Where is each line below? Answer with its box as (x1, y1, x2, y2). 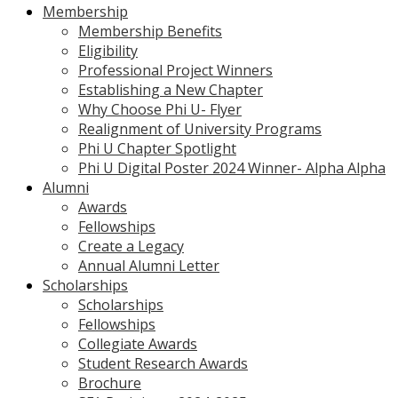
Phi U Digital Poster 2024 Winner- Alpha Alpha (78, 158, 386, 178)
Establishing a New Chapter (78, 80, 263, 99)
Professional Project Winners (78, 60, 273, 80)
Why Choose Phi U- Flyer (78, 99, 242, 119)
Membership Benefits (78, 21, 222, 41)
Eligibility (78, 41, 138, 60)
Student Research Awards (78, 354, 248, 373)
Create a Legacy (78, 236, 184, 256)
